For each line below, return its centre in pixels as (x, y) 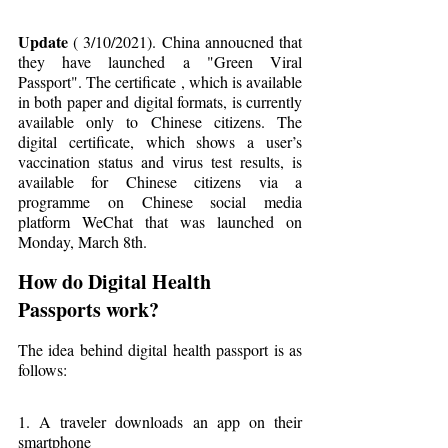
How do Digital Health (117, 281)
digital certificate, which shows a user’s (160, 141)
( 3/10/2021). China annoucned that (185, 41)
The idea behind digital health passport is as (160, 349)
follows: (42, 369)
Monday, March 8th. (82, 241)
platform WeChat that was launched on (160, 221)
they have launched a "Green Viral (160, 61)
